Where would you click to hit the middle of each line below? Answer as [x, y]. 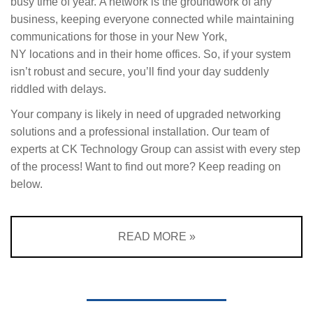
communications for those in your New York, [119, 37]
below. [28, 184]
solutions [33, 132]
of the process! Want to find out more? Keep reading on [146, 167]
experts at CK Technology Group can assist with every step [155, 150]
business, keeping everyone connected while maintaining [152, 20]
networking [254, 115]
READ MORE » [156, 237]
